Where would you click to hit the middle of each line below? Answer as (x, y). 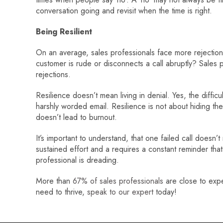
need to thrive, (61, 192)
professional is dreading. (77, 160)
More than (54, 181)
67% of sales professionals (118, 181)
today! (165, 192)
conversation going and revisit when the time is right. (124, 10)
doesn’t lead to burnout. (76, 117)
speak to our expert (120, 192)
